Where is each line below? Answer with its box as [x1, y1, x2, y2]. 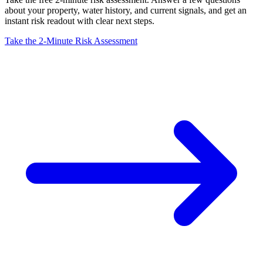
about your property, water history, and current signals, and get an [5, 5, 247, 16]
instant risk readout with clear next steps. [5, 16, 154, 26]
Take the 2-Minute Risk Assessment [5, 36, 137, 46]
